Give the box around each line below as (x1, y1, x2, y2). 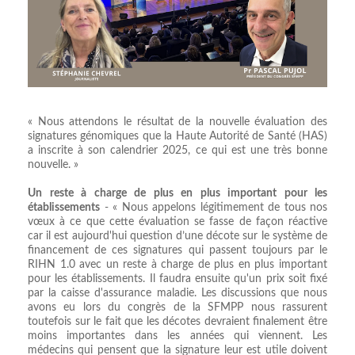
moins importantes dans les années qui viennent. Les (28, 330, 327, 342)
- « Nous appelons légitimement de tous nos (100, 201, 327, 213)
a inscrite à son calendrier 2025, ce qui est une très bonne (28, 144, 327, 156)
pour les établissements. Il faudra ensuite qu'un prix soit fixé (28, 273, 327, 284)
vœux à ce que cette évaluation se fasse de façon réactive (28, 216, 327, 227)
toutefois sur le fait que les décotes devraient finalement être (28, 315, 327, 327)
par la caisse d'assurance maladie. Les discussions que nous (28, 287, 327, 299)
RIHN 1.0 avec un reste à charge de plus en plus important (28, 258, 327, 270)
